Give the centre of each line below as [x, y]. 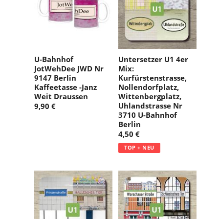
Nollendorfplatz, [149, 87]
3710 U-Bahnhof [148, 115]
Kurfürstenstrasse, [153, 78]
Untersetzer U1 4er [153, 59]
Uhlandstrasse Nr [150, 106]
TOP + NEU [139, 148]
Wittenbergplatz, [150, 97]
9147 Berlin [55, 78]
